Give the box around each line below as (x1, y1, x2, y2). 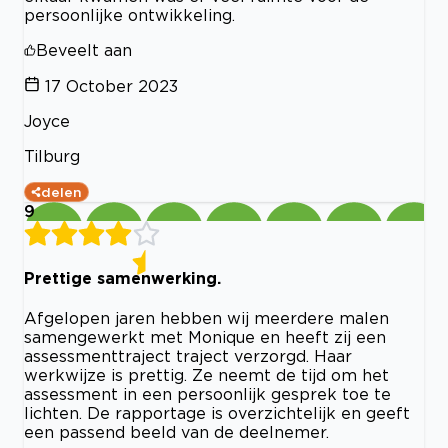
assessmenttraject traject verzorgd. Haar (24, 347, 352, 366)
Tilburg (24, 146, 80, 165)
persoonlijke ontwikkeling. (24, 5, 235, 24)
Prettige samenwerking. (24, 269, 221, 288)
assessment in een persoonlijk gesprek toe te (24, 385, 391, 404)
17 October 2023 (45, 76, 178, 95)
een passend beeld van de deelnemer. (24, 423, 329, 442)
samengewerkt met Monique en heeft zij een (24, 328, 386, 347)
